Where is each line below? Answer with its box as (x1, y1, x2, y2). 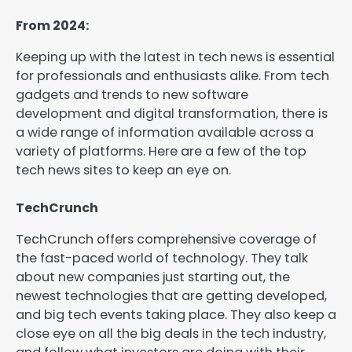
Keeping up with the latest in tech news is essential (16, 48, 335, 67)
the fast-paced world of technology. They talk (16, 249, 308, 268)
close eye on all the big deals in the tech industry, (16, 324, 326, 343)
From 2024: (16, 16, 89, 35)
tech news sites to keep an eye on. (16, 161, 231, 180)
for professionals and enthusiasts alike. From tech (16, 67, 329, 86)
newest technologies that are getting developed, (16, 287, 327, 306)
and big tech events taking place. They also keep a (16, 306, 336, 324)
